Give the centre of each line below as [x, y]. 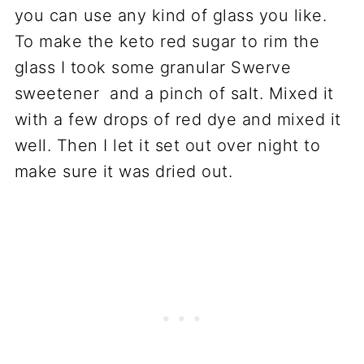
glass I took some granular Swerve [153, 67]
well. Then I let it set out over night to [167, 145]
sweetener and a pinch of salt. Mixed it [174, 93]
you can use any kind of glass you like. [171, 15]
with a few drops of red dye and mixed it [178, 119]
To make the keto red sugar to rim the [167, 41]
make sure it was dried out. [123, 171]
